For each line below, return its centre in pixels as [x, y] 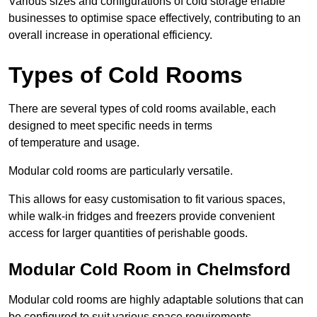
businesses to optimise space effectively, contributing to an [155, 18]
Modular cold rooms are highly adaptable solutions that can [156, 300]
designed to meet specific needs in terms [110, 126]
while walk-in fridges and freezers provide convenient [142, 217]
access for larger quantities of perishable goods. [128, 234]
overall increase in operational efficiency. [110, 35]
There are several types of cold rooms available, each [142, 109]
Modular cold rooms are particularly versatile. [121, 171]
